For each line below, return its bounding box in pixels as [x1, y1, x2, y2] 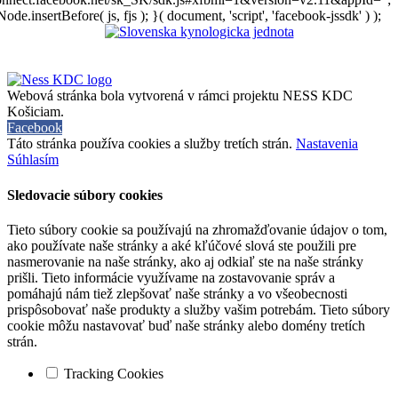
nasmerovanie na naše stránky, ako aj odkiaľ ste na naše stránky [7, 253, 363, 269]
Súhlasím [7, 152, 59, 168]
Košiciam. [7, 104, 64, 120]
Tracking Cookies [60, 365, 163, 381]
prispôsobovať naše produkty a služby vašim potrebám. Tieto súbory [7, 301, 390, 317]
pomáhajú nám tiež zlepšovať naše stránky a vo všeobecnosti [7, 285, 347, 301]
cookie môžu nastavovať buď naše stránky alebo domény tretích [7, 317, 365, 333]
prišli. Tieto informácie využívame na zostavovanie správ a [7, 269, 335, 285]
